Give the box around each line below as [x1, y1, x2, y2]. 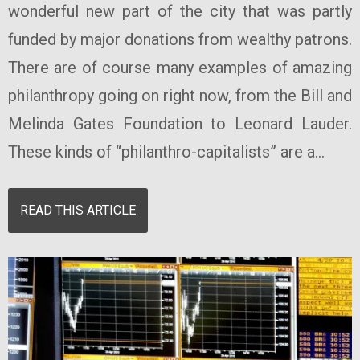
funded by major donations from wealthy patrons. [8, 30, 352, 50]
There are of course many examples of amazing [8, 58, 352, 78]
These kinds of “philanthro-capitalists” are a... [8, 142, 325, 162]
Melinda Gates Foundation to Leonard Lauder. [8, 114, 352, 134]
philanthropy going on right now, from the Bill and [8, 86, 352, 106]
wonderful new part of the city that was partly [8, 2, 352, 22]
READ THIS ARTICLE [20, 202, 136, 218]
